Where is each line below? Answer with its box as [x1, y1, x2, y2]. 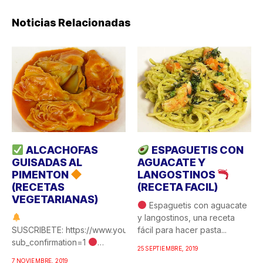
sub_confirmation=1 [12, 237, 88, 247]
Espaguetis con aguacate [146, 200, 247, 210]
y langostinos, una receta [137, 212, 235, 222]
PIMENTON [12, 168, 70, 181]
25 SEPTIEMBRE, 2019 [137, 244, 198, 252]
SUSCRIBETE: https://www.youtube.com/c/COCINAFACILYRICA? [12, 224, 253, 235]
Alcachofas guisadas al [12, 249, 100, 259]
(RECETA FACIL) [137, 180, 218, 193]
